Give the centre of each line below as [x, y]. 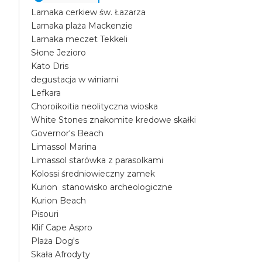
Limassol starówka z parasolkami [97, 160]
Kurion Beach [59, 201]
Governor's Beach [68, 133]
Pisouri [45, 214]
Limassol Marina [64, 147]
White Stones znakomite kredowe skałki [114, 120]
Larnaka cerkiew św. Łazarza [89, 12]
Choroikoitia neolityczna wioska [95, 106]
